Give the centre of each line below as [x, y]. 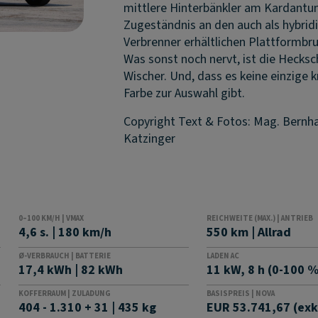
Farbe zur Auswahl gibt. [185, 93]
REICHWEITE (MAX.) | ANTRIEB [260, 218]
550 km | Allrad [251, 232]
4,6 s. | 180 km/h [65, 232]
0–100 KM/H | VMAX [51, 218]
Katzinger [150, 139]
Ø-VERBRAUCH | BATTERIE [64, 256]
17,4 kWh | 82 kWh [70, 270]
